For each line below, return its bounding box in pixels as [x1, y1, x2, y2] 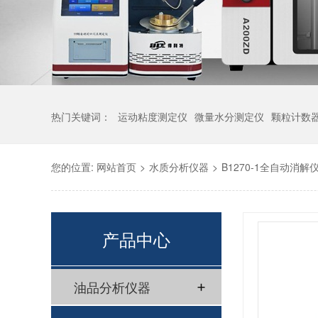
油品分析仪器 [74, 278, 150, 296]
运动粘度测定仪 [118, 109, 187, 124]
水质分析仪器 [149, 160, 209, 174]
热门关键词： [51, 109, 111, 124]
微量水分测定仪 [194, 109, 264, 124]
